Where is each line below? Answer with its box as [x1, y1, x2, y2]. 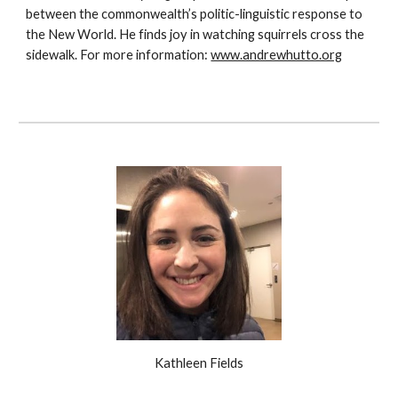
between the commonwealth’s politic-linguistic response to [26, 6, 363, 22]
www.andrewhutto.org [211, 47, 343, 63]
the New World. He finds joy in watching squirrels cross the [26, 27, 365, 43]
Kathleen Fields [155, 355, 243, 371]
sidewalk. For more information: [26, 47, 211, 63]
